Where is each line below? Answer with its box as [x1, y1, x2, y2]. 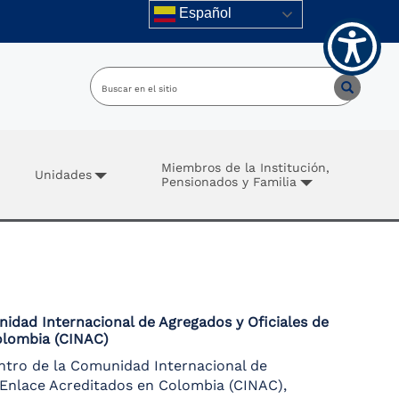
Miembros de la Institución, [161, 160, 330, 175]
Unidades [34, 167, 92, 182]
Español [175, 5, 232, 21]
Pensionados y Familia [161, 175, 297, 189]
